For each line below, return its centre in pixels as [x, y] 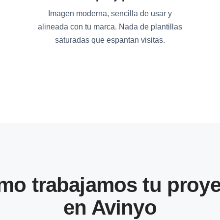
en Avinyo [110, 207]
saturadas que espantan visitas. [110, 40]
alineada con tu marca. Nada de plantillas [110, 27]
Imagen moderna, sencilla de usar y [110, 14]
